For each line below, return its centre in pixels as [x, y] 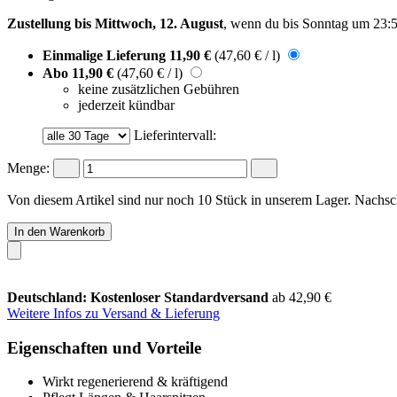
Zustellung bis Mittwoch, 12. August [115, 23]
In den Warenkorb [59, 231]
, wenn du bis [263, 23]
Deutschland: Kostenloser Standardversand [140, 297]
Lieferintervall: [175, 135]
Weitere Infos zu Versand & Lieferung [113, 313]
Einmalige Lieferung [106, 55]
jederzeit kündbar [126, 105]
